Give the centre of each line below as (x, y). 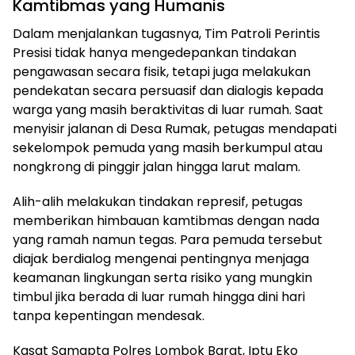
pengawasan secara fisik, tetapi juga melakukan (162, 71)
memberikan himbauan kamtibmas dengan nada (166, 220)
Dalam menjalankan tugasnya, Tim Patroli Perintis (166, 33)
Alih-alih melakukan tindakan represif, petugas (158, 201)
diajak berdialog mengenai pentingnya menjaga (161, 258)
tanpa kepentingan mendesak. (109, 315)
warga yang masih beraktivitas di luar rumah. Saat (168, 109)
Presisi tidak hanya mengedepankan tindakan (155, 52)
